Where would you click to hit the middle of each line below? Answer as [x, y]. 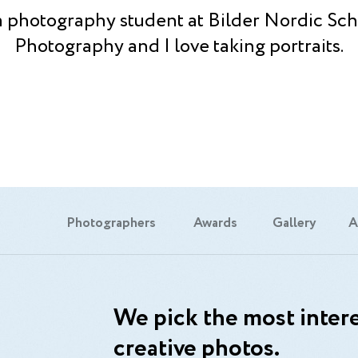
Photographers [111, 223]
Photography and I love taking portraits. [179, 47]
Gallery [294, 223]
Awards [215, 223]
